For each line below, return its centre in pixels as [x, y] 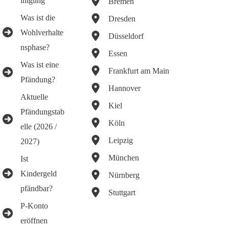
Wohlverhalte [42, 32]
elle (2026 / [39, 126]
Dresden [122, 18]
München [123, 157]
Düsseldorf [126, 36]
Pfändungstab [42, 111]
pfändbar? [37, 188]
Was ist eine [40, 64]
